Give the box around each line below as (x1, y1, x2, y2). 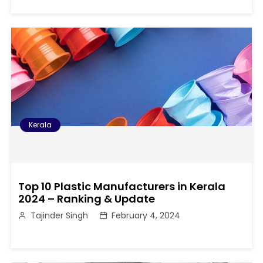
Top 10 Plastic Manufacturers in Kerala (18, 179, 226, 194)
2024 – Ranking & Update (18, 191, 156, 207)
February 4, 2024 (112, 210, 181, 222)
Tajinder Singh (31, 210, 89, 222)
